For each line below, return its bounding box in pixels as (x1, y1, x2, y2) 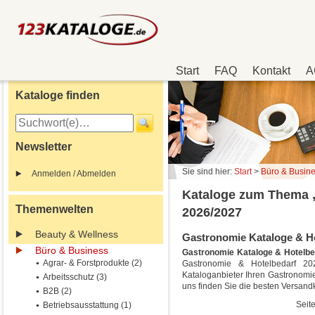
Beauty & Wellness (35, 229, 118, 240)
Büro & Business (35, 245, 108, 256)
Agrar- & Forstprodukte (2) (43, 258, 142, 268)
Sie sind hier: (182, 167, 234, 176)
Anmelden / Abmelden (32, 169, 116, 179)
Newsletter (15, 141, 72, 153)
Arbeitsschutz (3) (43, 272, 107, 282)
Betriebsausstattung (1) (43, 300, 131, 310)
